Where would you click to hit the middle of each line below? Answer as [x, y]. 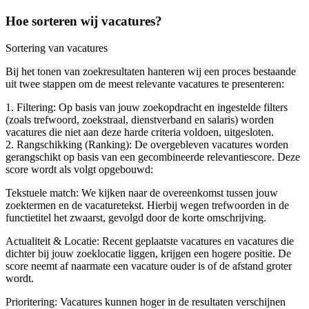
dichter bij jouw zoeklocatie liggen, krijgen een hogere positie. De [148, 254]
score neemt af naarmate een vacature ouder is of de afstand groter [149, 266]
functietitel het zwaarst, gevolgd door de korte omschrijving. [136, 218]
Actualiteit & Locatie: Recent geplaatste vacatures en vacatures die [150, 241]
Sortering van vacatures [57, 48]
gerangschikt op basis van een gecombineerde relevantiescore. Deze [153, 157]
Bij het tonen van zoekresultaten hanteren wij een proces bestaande [151, 72]
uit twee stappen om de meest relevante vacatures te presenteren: [145, 84]
